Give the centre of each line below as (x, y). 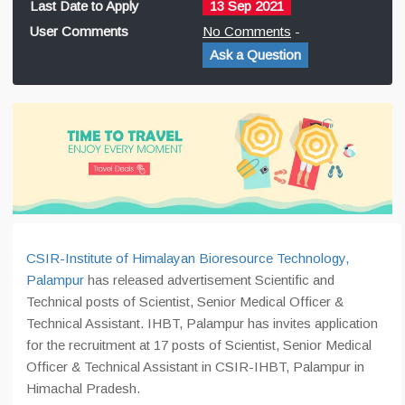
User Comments (79, 31)
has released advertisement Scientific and (209, 280)
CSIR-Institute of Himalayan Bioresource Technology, (188, 259)
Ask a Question (255, 55)
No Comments (247, 31)
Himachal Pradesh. (83, 389)
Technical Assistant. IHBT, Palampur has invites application (202, 324)
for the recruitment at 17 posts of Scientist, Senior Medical (199, 345)
